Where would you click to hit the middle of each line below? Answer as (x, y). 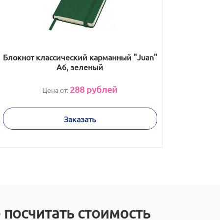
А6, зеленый (80, 67)
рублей (101, 89)
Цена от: (56, 90)
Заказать (80, 119)
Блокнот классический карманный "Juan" (80, 57)
